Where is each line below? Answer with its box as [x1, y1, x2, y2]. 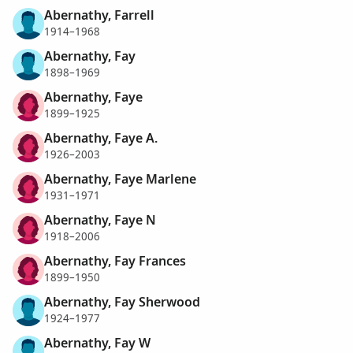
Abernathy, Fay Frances [44, 252, 186, 270]
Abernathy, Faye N [44, 211, 156, 229]
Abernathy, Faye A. [44, 129, 158, 147]
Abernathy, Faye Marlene [44, 170, 196, 188]
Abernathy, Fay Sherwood [44, 293, 200, 311]
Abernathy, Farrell [44, 6, 154, 24]
